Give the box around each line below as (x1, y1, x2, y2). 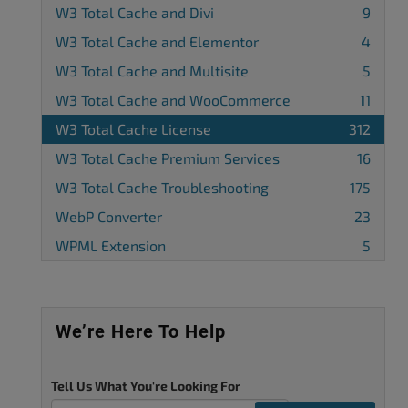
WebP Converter (56, 208, 162, 225)
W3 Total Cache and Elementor (56, 33, 259, 50)
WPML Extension (56, 237, 166, 254)
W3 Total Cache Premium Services (56, 149, 280, 167)
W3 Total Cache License (56, 120, 211, 138)
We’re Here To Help (56, 321, 226, 342)
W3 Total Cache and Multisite (56, 62, 249, 79)
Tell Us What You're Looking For (51, 378, 240, 393)
